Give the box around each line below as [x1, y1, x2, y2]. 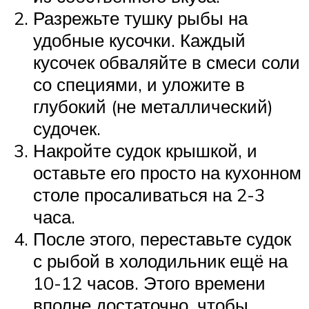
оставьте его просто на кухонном [33, 161, 301, 184]
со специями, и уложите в [33, 73, 245, 96]
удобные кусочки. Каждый [33, 29, 246, 52]
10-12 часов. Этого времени [33, 272, 266, 295]
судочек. [33, 117, 101, 140]
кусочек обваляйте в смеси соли [33, 51, 300, 74]
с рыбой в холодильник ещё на [33, 250, 288, 272]
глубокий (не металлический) [33, 95, 273, 118]
